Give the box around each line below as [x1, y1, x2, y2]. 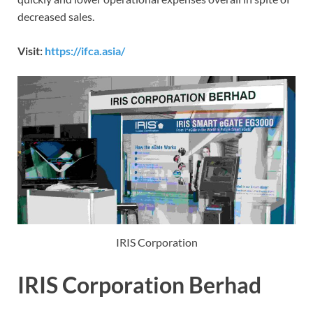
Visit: [17, 43, 45, 57]
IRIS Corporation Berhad [17, 271, 261, 299]
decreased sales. [17, 9, 94, 23]
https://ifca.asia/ [45, 43, 125, 57]
